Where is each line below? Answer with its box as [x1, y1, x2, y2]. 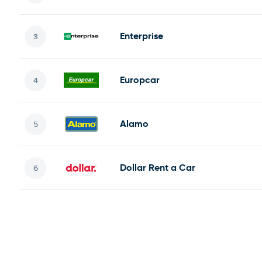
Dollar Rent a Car [120, 161, 195, 174]
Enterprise [120, 30, 163, 42]
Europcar [120, 74, 160, 86]
